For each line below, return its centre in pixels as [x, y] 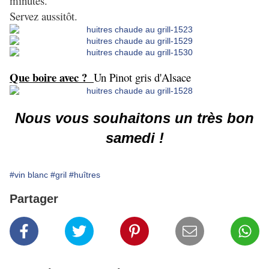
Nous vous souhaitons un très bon [134, 118]
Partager [34, 199]
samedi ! [134, 138]
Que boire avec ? [52, 77]
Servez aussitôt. [44, 16]
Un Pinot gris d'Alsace [142, 77]
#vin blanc [29, 175]
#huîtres [85, 175]
